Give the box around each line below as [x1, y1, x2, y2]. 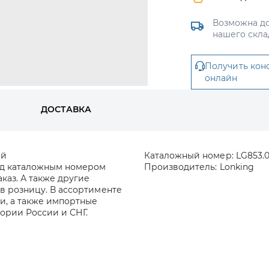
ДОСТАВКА [40, 104, 92, 115]
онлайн [205, 73, 238, 83]
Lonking [219, 162, 254, 172]
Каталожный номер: [144, 150, 234, 161]
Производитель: [144, 162, 217, 172]
